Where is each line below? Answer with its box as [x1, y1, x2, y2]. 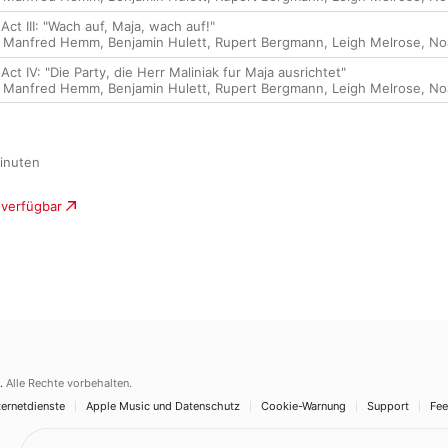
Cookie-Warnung [261, 399, 346, 413]
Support [367, 399, 409, 413]
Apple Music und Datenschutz [86, 399, 240, 413]
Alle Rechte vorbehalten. [6, 376, 132, 390]
